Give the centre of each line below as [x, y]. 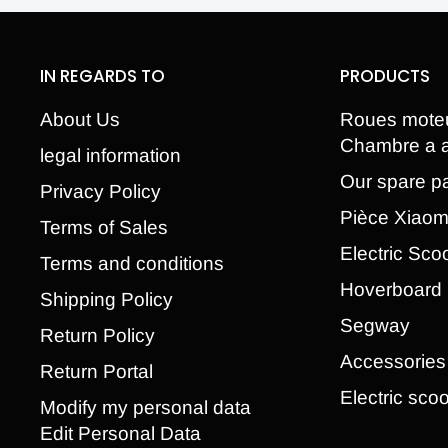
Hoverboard [391, 289]
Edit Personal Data [120, 433]
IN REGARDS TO [102, 75]
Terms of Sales [104, 227]
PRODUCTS [385, 75]
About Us [80, 119]
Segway [375, 325]
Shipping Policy [106, 299]
